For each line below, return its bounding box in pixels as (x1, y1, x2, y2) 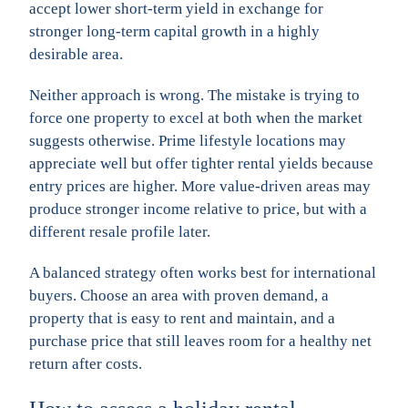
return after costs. (29, 354, 142, 372)
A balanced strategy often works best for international (29, 263, 376, 281)
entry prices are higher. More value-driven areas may (29, 177, 371, 195)
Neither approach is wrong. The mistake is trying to (29, 86, 360, 104)
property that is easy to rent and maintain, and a (29, 309, 335, 327)
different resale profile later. (29, 222, 210, 240)
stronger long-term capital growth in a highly (29, 22, 320, 40)
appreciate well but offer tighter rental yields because (29, 154, 373, 172)
